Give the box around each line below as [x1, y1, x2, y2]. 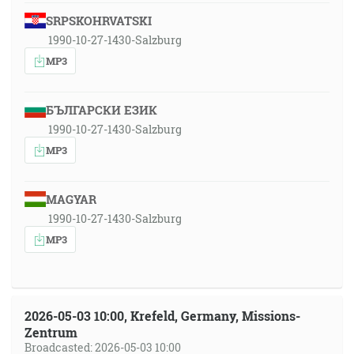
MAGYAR [45, 191, 96, 207]
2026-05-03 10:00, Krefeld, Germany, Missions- [24, 307, 300, 324]
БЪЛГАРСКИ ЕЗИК [45, 102, 157, 118]
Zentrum [24, 324, 77, 341]
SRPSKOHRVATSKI [45, 13, 152, 28]
